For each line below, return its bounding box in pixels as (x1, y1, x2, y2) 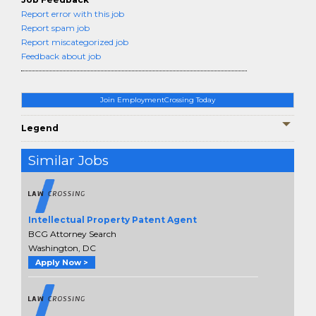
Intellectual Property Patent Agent (28, 214, 197, 226)
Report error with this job (21, 8, 124, 19)
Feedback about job (21, 51, 101, 61)
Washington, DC (28, 243, 96, 254)
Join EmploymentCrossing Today (100, 95, 215, 104)
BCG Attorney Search (28, 229, 116, 240)
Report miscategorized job (21, 37, 128, 47)
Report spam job (21, 23, 90, 33)
